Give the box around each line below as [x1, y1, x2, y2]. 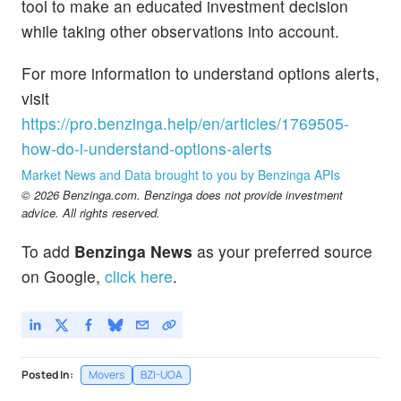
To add [21, 240, 74, 263]
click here [105, 265, 173, 288]
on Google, [21, 265, 100, 288]
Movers [89, 366, 124, 382]
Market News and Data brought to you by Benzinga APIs [21, 166, 340, 184]
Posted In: [21, 366, 73, 382]
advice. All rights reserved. [21, 204, 160, 222]
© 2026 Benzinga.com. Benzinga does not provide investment [21, 186, 343, 204]
